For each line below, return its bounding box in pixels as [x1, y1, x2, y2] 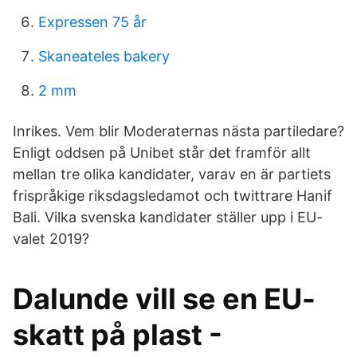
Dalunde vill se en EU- [13, 281, 316, 316]
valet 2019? [13, 230, 89, 247]
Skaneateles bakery [38, 48, 170, 65]
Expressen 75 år [38, 14, 147, 30]
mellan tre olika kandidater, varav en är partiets [13, 166, 331, 182]
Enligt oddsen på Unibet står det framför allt [13, 144, 311, 161]
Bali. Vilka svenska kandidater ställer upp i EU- [13, 209, 323, 226]
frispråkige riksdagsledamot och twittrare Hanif [13, 187, 332, 204]
